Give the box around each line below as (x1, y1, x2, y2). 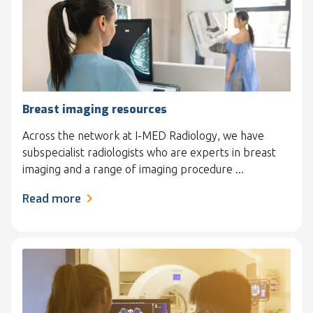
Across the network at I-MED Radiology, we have (22, 129, 264, 142)
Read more (22, 191, 81, 206)
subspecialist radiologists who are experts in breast (22, 145, 276, 159)
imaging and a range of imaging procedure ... (22, 162, 244, 175)
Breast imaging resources (22, 101, 167, 117)
